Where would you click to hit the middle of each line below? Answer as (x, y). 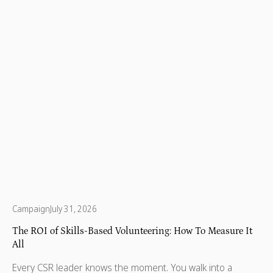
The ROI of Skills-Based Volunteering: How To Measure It (132, 231)
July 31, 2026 (73, 209)
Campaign (31, 209)
